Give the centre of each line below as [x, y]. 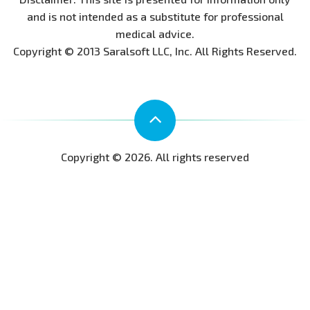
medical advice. [155, 33]
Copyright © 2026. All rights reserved [155, 156]
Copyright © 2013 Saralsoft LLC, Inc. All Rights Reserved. [155, 51]
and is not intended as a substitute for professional [155, 16]
